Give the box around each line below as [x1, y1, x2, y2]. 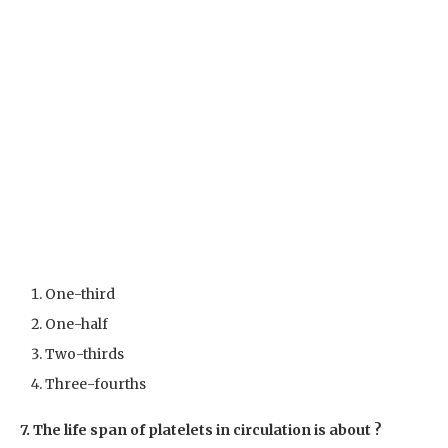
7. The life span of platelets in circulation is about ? [20, 420, 382, 439]
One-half [45, 314, 108, 333]
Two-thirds [45, 344, 124, 363]
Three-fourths [45, 374, 146, 393]
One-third [45, 284, 115, 303]
